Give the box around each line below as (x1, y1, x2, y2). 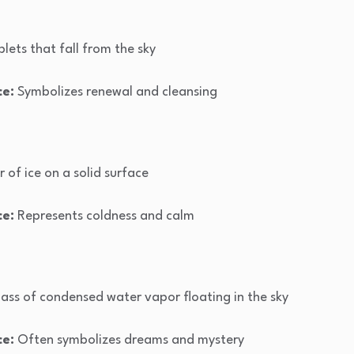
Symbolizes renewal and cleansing (14, 85, 217, 100)
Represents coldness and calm (14, 209, 194, 224)
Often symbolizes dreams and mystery (14, 333, 244, 348)
